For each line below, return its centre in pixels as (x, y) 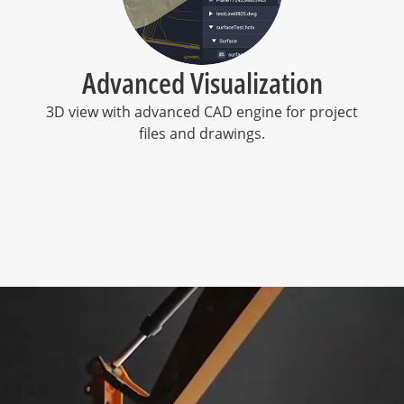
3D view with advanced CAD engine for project (202, 112)
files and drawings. (202, 133)
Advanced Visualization (202, 83)
